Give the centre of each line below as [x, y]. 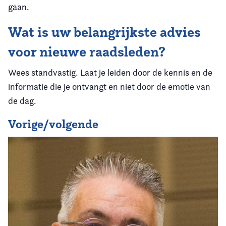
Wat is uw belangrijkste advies [104, 32]
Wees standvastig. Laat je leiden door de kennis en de [110, 72]
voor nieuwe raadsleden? [87, 52]
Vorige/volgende [53, 124]
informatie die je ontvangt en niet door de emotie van [109, 87]
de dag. [22, 101]
